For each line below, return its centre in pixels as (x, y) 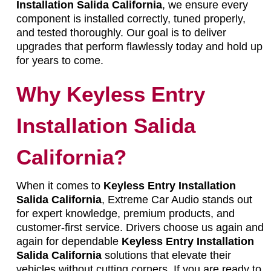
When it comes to (60, 185)
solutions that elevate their (166, 255)
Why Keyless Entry (110, 94)
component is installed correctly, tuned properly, (131, 18)
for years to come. (60, 60)
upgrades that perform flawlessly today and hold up (139, 46)
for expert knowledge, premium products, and (125, 213)
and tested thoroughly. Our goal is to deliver (121, 32)
